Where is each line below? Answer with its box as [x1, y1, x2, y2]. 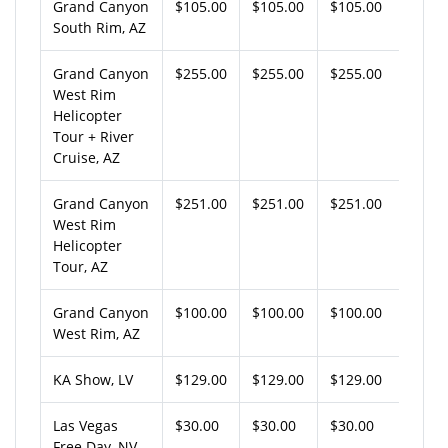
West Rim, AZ [53, 323, 140, 343]
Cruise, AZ [53, 147, 120, 167]
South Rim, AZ [53, 17, 146, 37]
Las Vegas [53, 415, 118, 435]
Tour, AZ [53, 256, 108, 276]
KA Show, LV [53, 369, 133, 389]
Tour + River [53, 126, 134, 146]
